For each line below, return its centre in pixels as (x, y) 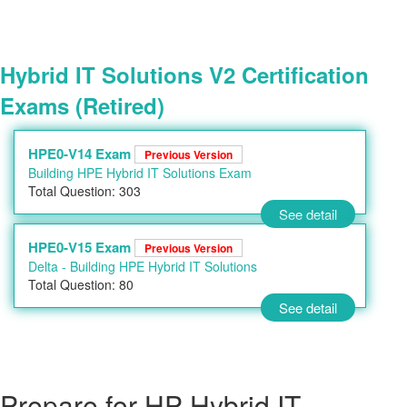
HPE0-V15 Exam (81, 247)
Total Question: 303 (84, 191)
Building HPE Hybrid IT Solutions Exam (140, 173)
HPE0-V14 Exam (81, 154)
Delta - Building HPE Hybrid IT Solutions (143, 266)
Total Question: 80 (81, 284)
